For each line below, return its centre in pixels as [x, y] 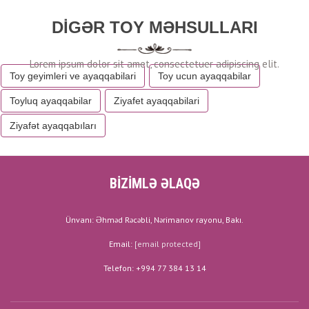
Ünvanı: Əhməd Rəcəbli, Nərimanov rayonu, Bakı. [154, 220]
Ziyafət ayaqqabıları [53, 126]
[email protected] [167, 244]
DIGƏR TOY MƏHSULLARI [154, 27]
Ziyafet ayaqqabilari [157, 101]
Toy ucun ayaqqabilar [205, 76]
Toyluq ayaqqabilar [51, 101]
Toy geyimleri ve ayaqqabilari [73, 76]
